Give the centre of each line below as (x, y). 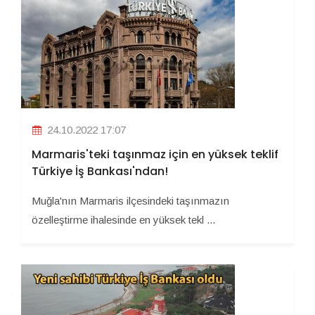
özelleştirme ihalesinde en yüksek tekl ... (123, 220)
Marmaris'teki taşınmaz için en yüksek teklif (155, 155)
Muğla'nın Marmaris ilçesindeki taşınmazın (130, 201)
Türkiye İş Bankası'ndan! (100, 172)
